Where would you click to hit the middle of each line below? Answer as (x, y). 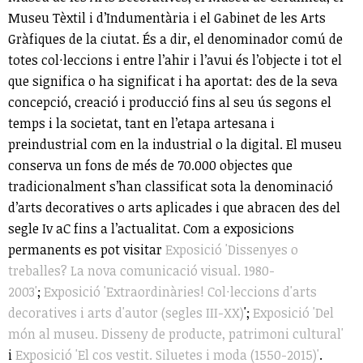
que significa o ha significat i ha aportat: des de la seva (173, 81)
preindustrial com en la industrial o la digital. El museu (175, 144)
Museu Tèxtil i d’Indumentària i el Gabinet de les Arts (167, 17)
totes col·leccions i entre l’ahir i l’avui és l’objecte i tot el (175, 60)
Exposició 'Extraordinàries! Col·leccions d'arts (180, 291)
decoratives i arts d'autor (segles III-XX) (126, 312)
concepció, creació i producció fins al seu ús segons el (170, 102)
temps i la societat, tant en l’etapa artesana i (141, 123)
